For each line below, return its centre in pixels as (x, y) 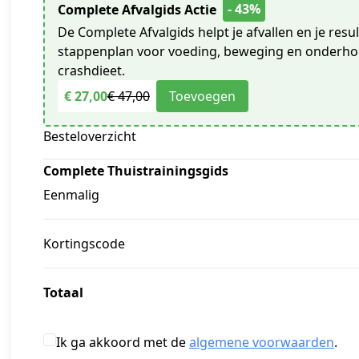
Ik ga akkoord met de (123, 343)
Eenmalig (71, 195)
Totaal (63, 293)
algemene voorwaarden (262, 343)
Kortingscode (84, 244)
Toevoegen (202, 97)
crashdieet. (91, 71)
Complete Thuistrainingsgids (136, 171)
